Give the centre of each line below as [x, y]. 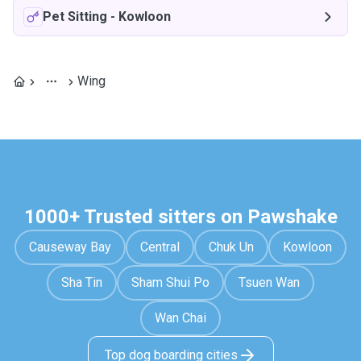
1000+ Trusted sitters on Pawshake [180, 217]
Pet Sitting [75, 17]
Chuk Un [231, 247]
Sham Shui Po [170, 282]
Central [160, 247]
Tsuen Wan [269, 282]
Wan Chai [180, 318]
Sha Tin [82, 282]
